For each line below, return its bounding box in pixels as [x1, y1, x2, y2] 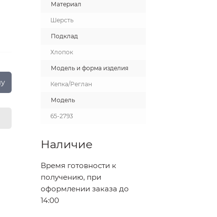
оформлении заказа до [40, 184, 129, 193]
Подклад [50, 32, 78, 40]
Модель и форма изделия [50, 64, 128, 72]
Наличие [40, 138, 93, 151]
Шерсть [50, 16, 74, 24]
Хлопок [50, 48, 73, 56]
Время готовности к [40, 161, 116, 170]
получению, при [40, 172, 101, 182]
